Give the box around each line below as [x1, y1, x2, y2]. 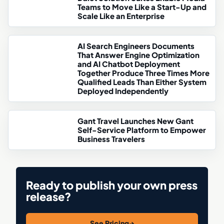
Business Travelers [77, 134, 145, 143]
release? [26, 190, 71, 203]
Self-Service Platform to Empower [77, 125, 206, 134]
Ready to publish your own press [26, 179, 197, 192]
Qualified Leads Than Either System [77, 77, 206, 86]
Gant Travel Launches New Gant [77, 116, 193, 125]
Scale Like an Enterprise [77, 11, 164, 20]
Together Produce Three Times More [77, 68, 209, 77]
